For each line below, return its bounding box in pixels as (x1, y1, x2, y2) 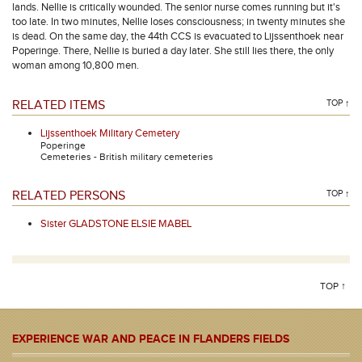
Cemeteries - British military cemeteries (40, 152, 213, 162)
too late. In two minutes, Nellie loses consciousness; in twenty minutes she (12, 15, 345, 28)
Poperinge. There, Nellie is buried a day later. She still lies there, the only (12, 44, 334, 57)
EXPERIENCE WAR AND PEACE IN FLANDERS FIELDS (12, 332, 289, 346)
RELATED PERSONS (12, 188, 125, 204)
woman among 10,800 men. (12, 59, 139, 72)
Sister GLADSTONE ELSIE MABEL (40, 217, 192, 230)
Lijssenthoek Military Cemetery (40, 127, 179, 140)
